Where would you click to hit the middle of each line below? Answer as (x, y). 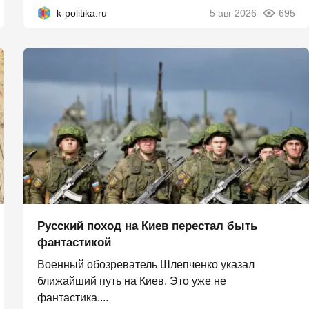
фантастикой (74, 243)
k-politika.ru (82, 13)
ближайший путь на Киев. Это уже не (132, 281)
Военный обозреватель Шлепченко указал (146, 265)
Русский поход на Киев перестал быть (147, 226)
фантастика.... (73, 298)
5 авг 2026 (233, 13)
